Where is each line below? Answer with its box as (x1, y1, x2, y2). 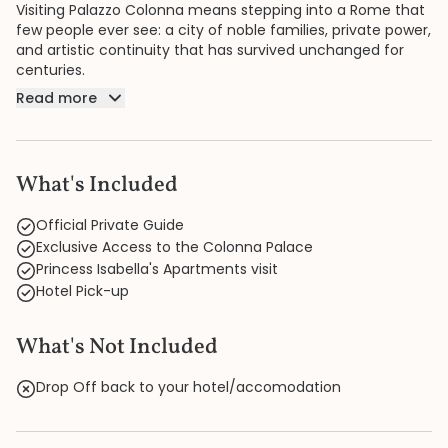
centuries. (16, 60, 85, 80)
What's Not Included (16, 332, 218, 363)
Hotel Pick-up (36, 281, 129, 301)
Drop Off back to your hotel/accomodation (36, 377, 341, 397)
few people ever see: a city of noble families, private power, (16, 20, 431, 40)
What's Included (16, 170, 178, 201)
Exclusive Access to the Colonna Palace (36, 237, 313, 257)
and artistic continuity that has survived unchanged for (16, 40, 404, 60)
